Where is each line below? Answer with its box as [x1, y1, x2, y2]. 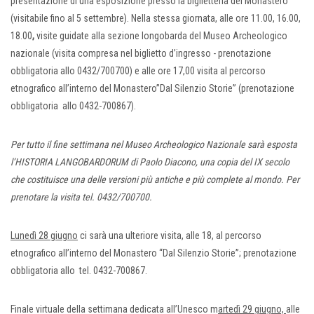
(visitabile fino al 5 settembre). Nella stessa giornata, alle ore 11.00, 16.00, [11, 13, 301, 25]
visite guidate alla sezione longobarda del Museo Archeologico [36, 30, 287, 42]
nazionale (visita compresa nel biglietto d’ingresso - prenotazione [11, 48, 271, 60]
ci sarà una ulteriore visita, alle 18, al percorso [78, 230, 261, 242]
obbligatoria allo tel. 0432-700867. [11, 265, 147, 277]
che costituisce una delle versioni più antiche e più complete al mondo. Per [11, 174, 299, 186]
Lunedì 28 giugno [11, 230, 78, 242]
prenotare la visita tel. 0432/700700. [11, 191, 152, 203]
